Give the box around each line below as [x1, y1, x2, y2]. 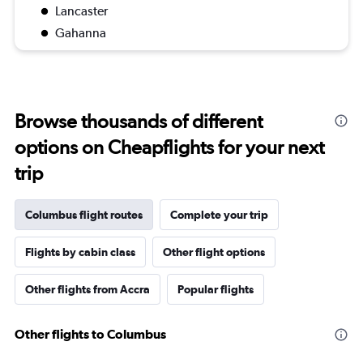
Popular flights [177, 283, 254, 297]
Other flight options [163, 246, 265, 259]
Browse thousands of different [15, 109, 263, 134]
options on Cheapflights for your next [15, 135, 324, 160]
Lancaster [55, 3, 108, 19]
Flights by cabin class [25, 246, 135, 259]
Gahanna [55, 25, 106, 41]
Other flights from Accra [25, 283, 150, 297]
